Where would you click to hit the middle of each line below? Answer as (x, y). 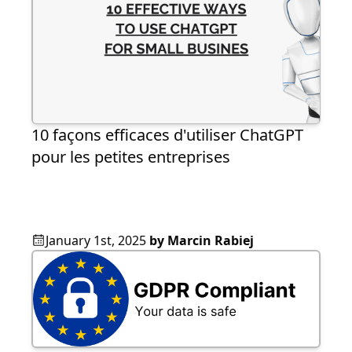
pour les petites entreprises (131, 157)
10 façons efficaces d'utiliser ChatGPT (167, 135)
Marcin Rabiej (211, 241)
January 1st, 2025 (96, 241)
